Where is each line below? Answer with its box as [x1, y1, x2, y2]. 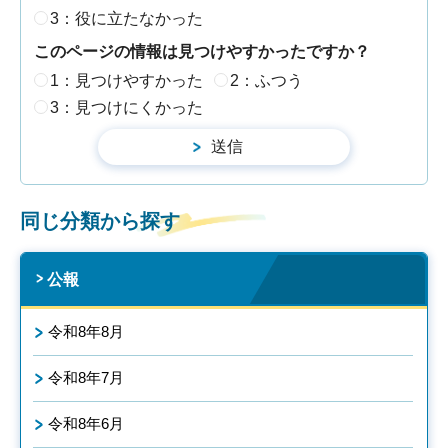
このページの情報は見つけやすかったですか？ [34, 43, 370, 61]
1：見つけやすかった [50, 71, 203, 89]
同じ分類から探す [20, 209, 180, 232]
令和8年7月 [48, 368, 124, 386]
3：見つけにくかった [50, 98, 203, 116]
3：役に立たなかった [50, 9, 203, 27]
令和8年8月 [48, 322, 124, 340]
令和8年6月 [48, 414, 124, 432]
